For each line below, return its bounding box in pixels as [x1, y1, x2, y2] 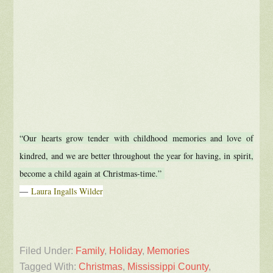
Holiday [109, 245, 143, 256]
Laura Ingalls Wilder [31, 185, 104, 197]
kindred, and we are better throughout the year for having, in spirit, [19, 149, 253, 161]
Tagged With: [19, 261, 79, 272]
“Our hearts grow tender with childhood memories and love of [19, 132, 253, 144]
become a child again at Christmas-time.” [19, 167, 165, 179]
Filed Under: [19, 245, 76, 256]
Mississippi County [127, 261, 209, 272]
